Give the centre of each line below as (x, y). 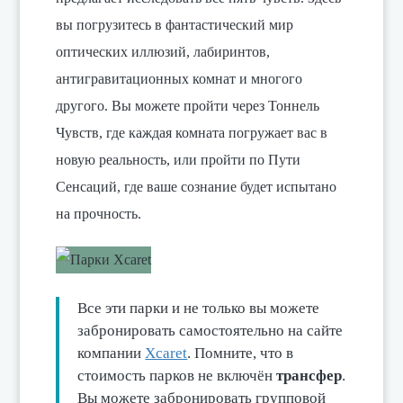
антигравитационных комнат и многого (179, 79)
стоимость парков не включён (177, 375)
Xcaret (166, 353)
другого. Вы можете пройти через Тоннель (188, 106)
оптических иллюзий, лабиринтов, (163, 52)
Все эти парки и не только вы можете (199, 308)
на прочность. (99, 214)
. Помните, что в (241, 353)
